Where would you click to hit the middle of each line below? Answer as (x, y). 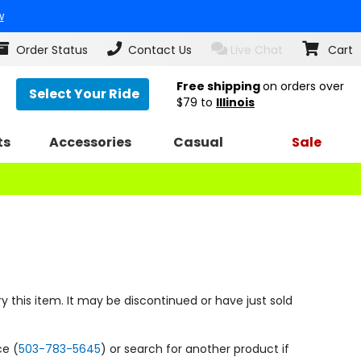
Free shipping (220, 86)
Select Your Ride (84, 94)
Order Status (52, 50)
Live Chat (256, 50)
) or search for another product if (195, 349)
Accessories (91, 142)
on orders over (303, 86)
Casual (199, 142)
